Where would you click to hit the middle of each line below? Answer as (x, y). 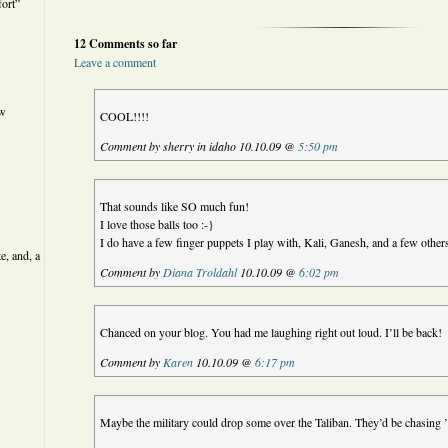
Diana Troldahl (200, 272)
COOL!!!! (125, 116)
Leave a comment (115, 62)
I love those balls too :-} (157, 224)
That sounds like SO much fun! (175, 206)
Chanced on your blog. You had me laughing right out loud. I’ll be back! (271, 332)
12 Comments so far (125, 43)
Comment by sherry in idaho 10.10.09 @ (199, 146)
